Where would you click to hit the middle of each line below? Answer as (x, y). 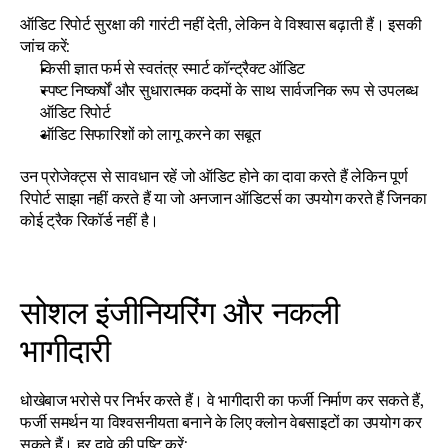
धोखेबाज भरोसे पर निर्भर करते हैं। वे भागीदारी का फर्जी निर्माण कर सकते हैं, (222, 400)
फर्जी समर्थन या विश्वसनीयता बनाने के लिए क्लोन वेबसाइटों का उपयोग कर (221, 422)
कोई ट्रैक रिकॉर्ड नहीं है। (89, 220)
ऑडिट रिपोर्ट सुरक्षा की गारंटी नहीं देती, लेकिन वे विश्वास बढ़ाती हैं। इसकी (221, 24)
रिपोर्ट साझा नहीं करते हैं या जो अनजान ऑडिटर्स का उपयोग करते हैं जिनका (223, 198)
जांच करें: (45, 46)
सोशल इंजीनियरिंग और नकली (179, 312)
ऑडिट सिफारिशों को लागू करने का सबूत (150, 134)
